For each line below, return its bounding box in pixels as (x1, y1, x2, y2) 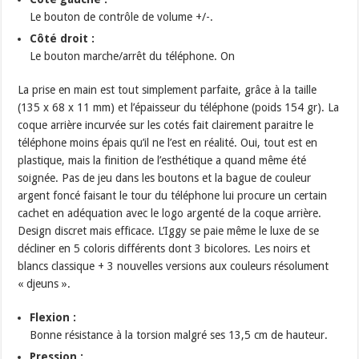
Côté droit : (30, 32, 95, 46)
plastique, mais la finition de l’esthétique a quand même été (18, 154, 307, 167)
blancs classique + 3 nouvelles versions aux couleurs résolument (18, 260, 329, 273)
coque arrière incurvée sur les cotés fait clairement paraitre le (18, 119, 314, 132)
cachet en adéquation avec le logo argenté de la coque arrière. (18, 207, 322, 220)
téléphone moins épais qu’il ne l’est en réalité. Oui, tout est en (18, 136, 318, 150)
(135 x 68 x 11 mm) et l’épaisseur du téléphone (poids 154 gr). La (18, 101, 340, 115)
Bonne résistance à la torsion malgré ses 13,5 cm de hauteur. (30, 329, 329, 342)
